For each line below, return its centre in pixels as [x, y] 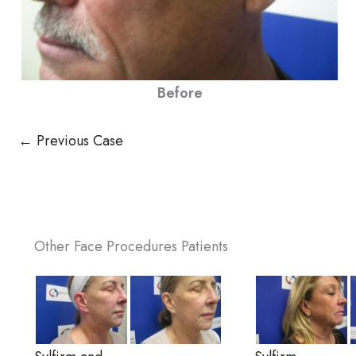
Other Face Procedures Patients [132, 246]
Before [180, 93]
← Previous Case [71, 140]
